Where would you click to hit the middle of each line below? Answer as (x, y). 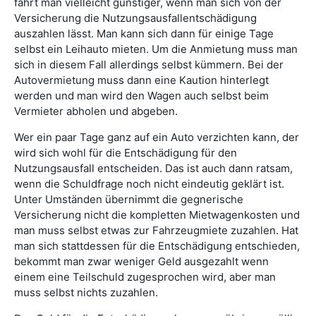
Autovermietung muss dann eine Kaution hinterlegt (141, 80)
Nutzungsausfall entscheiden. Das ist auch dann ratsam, (153, 168)
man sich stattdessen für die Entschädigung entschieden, (157, 245)
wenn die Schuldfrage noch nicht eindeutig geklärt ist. (149, 183)
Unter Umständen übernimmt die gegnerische (129, 199)
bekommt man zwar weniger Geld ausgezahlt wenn (141, 261)
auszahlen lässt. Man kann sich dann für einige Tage (144, 33)
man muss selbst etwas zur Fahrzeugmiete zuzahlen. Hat (156, 230)
